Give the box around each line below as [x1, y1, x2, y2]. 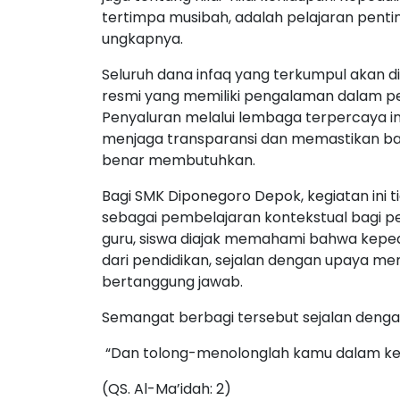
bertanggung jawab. [102, 271, 243, 292]
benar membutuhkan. [102, 150, 255, 171]
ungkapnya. [102, 29, 183, 49]
